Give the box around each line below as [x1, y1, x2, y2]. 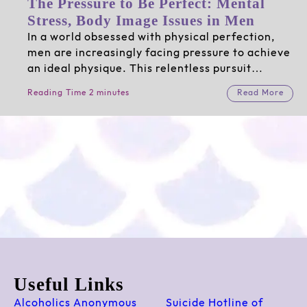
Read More [236, 88, 284, 98]
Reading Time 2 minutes [27, 88, 130, 98]
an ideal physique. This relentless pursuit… [27, 62, 263, 75]
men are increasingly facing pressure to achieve [27, 47, 291, 59]
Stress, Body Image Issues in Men [27, 12, 255, 29]
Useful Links [13, 274, 124, 295]
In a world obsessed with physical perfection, [27, 31, 275, 43]
